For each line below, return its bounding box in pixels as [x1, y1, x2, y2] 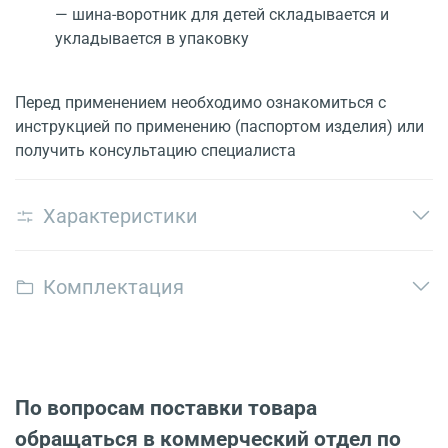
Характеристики [43, 203, 198, 228]
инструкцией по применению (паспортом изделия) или [15, 117, 424, 137]
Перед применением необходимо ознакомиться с [15, 93, 386, 113]
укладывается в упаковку [55, 29, 249, 49]
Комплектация [43, 274, 184, 299]
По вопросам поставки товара [15, 395, 317, 421]
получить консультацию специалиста [15, 141, 296, 161]
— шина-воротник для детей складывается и [55, 5, 389, 25]
